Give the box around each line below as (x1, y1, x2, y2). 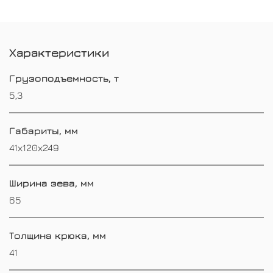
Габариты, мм (9, 124, 78, 136)
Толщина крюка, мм (9, 229, 106, 241)
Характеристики (9, 44, 109, 59)
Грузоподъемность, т (9, 72, 119, 83)
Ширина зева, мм (9, 177, 94, 188)
